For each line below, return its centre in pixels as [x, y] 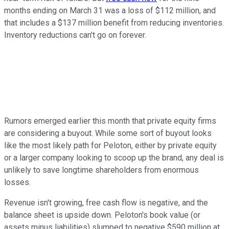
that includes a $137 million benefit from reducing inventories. [114, 22]
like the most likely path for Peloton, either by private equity [110, 145]
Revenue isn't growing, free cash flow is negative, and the [106, 202]
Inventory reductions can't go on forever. [75, 35]
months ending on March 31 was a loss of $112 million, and [110, 10]
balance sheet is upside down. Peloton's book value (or [102, 215]
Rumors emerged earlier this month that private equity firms [110, 121]
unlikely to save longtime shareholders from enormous [101, 170]
